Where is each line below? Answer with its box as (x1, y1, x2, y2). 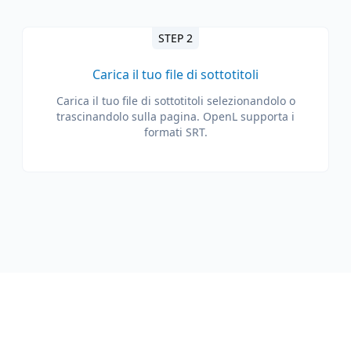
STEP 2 (158, 31, 193, 45)
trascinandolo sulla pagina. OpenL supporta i (56, 109, 295, 124)
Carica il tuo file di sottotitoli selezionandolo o (56, 93, 295, 108)
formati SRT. (143, 125, 208, 139)
